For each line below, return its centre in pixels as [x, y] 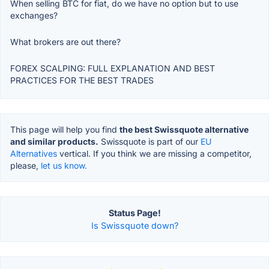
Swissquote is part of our [150, 141]
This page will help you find [65, 129]
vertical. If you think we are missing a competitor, [154, 153]
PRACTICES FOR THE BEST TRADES [82, 80]
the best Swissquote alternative [184, 129]
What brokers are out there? [65, 41]
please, [26, 165]
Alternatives [34, 153]
